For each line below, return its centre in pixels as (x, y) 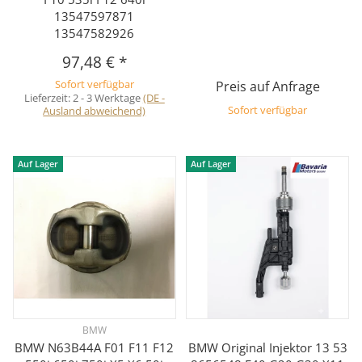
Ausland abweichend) (95, 111)
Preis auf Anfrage (267, 87)
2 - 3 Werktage (107, 98)
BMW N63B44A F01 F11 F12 (95, 347)
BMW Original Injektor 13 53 (267, 347)
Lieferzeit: (48, 98)
